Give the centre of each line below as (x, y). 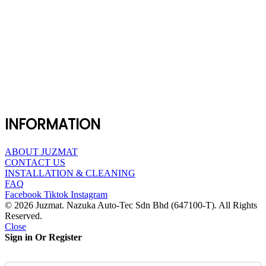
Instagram (89, 194)
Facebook (23, 194)
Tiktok (56, 194)
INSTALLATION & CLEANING (70, 173)
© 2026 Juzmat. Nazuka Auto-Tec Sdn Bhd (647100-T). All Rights (131, 205)
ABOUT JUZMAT (41, 151)
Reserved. (23, 216)
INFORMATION (53, 124)
